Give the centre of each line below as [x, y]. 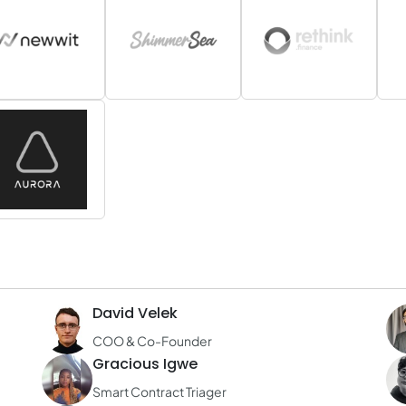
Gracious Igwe [145, 364]
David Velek [135, 313]
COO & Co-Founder [152, 341]
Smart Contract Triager [159, 391]
